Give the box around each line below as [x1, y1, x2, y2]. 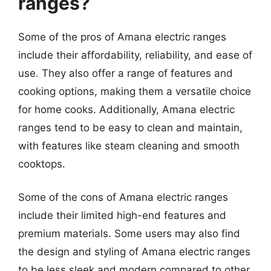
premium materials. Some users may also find [18, 227, 240, 240]
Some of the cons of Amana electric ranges [18, 191, 228, 203]
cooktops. [18, 157, 65, 170]
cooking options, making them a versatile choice [18, 85, 251, 97]
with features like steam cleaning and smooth [18, 139, 240, 152]
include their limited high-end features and [18, 209, 226, 221]
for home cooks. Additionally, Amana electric [18, 103, 235, 116]
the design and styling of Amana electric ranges [18, 246, 250, 258]
